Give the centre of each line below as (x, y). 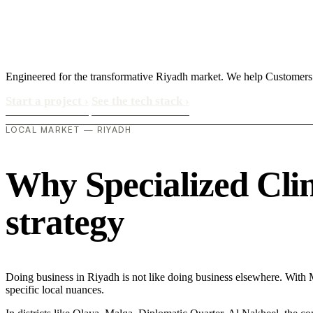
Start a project (45, 101)
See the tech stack (138, 101)
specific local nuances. (55, 289)
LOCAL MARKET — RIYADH (69, 130)
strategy (65, 222)
